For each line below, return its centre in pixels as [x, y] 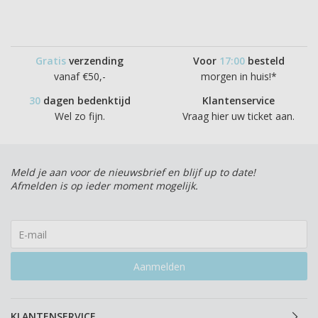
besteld [264, 61]
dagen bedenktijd [85, 100]
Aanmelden [159, 267]
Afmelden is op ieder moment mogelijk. [104, 186]
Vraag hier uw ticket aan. [238, 116]
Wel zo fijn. [79, 116]
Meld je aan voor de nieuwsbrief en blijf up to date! [135, 172]
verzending [95, 61]
